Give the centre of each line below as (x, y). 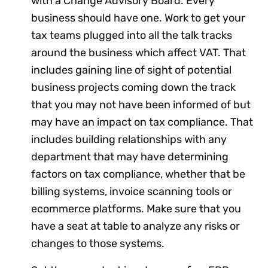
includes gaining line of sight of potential (131, 70)
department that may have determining (130, 157)
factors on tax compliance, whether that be (138, 174)
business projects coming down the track (133, 88)
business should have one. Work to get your (138, 18)
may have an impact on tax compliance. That (142, 122)
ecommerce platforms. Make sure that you (136, 209)
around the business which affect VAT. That (138, 53)
